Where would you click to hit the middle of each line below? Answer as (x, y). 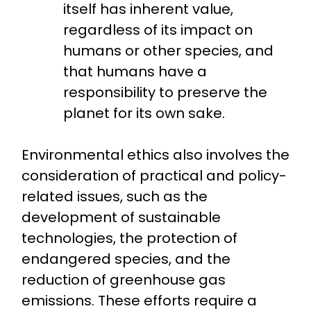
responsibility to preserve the (166, 93)
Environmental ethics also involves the (155, 155)
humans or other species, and (169, 51)
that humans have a (135, 72)
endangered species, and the (126, 259)
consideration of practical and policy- (154, 176)
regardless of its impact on (158, 30)
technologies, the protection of (129, 238)
